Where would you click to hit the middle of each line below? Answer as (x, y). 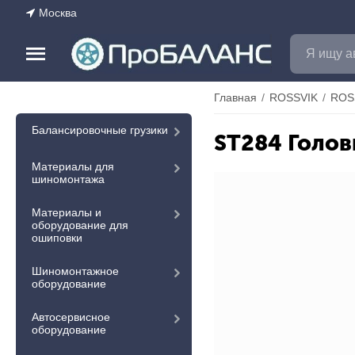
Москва (58, 13)
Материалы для (73, 166)
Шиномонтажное (75, 271)
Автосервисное (71, 317)
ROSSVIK (293, 97)
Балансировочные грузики (100, 130)
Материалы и (67, 212)
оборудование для (80, 225)
